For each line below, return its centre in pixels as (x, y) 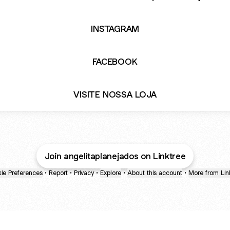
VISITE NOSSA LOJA (115, 94)
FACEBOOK (115, 61)
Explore (111, 173)
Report (58, 173)
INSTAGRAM (115, 28)
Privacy (84, 173)
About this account (155, 173)
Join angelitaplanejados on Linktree (115, 156)
